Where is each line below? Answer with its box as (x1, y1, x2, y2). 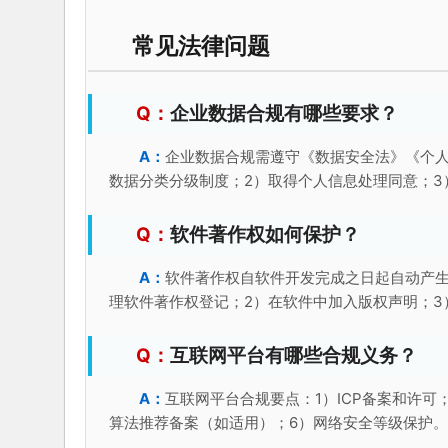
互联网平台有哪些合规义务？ (169, 343, 417, 367)
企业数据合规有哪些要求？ (169, 101, 398, 125)
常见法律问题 (131, 31, 270, 59)
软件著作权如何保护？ (169, 222, 360, 246)
